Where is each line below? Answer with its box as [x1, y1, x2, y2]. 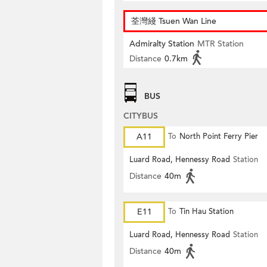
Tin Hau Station [179, 206, 234, 217]
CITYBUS [123, 110, 158, 122]
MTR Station [197, 38, 244, 49]
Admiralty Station [129, 38, 194, 49]
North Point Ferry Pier [179, 131, 258, 142]
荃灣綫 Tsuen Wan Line [131, 15, 216, 27]
